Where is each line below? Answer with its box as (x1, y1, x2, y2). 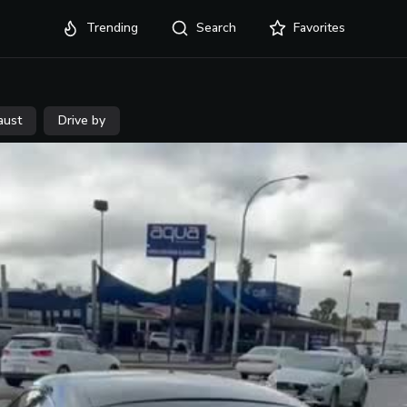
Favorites (293, 19, 345, 36)
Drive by (58, 112, 105, 129)
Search (195, 19, 236, 36)
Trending (86, 19, 139, 36)
